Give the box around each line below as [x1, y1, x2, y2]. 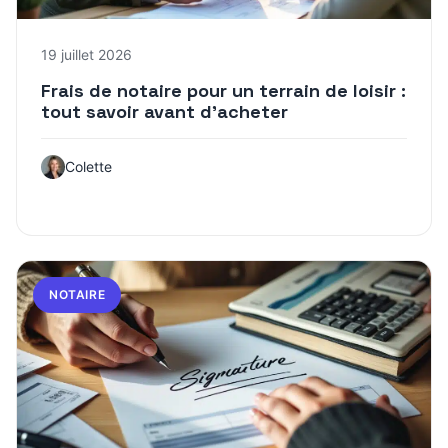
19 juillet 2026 [41, 46, 132, 64]
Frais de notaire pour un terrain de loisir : [41, 79, 406, 103]
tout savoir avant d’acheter [41, 100, 288, 124]
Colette [65, 158, 112, 176]
